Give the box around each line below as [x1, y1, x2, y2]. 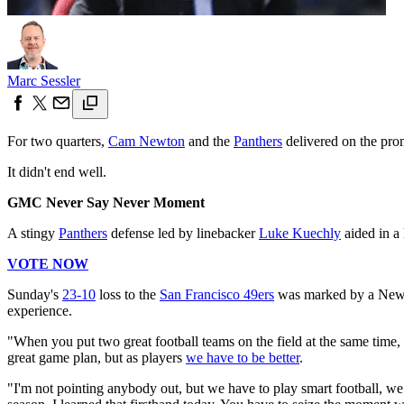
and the [185, 133, 234, 149]
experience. [7, 302, 72, 318]
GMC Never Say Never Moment [7, 194, 205, 210]
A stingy [7, 225, 59, 241]
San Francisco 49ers [160, 286, 274, 302]
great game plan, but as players [7, 349, 186, 365]
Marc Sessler [7, 72, 80, 88]
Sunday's [7, 286, 62, 302]
